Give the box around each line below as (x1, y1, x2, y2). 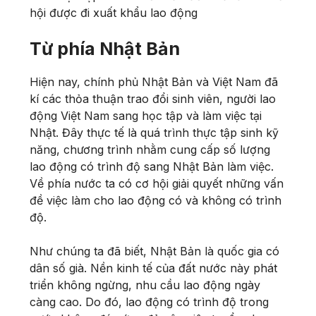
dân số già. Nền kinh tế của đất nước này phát (30, 260, 277, 275)
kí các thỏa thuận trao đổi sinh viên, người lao (30, 91, 276, 106)
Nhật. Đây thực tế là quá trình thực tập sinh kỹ (30, 125, 279, 140)
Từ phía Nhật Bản (30, 37, 180, 59)
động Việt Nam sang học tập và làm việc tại (30, 108, 262, 123)
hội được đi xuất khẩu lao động (30, 5, 197, 20)
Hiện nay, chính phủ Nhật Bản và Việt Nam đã (30, 74, 278, 89)
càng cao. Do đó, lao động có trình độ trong (30, 294, 269, 309)
